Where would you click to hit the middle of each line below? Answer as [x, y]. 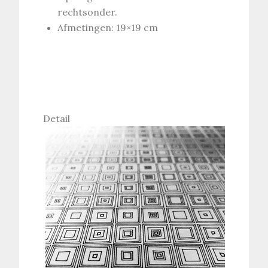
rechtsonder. [88, 12]
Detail [57, 118]
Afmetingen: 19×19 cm [108, 27]
